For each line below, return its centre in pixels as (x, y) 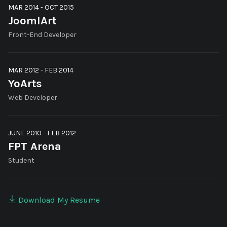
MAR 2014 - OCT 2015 (41, 7)
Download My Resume (58, 200)
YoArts (25, 84)
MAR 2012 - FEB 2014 (41, 70)
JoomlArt (32, 21)
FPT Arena (35, 146)
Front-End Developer (42, 35)
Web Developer (33, 98)
